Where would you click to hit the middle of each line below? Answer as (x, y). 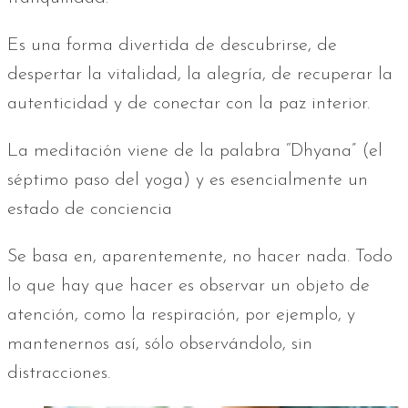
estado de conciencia (90, 210)
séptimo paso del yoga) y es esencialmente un (188, 181)
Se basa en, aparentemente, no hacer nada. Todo (200, 257)
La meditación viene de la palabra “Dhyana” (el (195, 152)
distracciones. (59, 374)
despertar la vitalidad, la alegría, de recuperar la (200, 75)
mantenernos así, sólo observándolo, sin (160, 345)
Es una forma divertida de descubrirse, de (172, 46)
